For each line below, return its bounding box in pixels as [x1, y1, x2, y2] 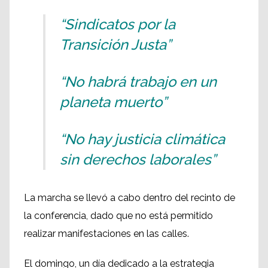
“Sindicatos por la [60, 16, 175, 33]
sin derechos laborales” [60, 151, 216, 168]
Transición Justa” [60, 36, 171, 53]
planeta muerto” [60, 93, 170, 111]
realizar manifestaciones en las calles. [24, 228, 189, 239]
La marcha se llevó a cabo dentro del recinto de [24, 192, 235, 203]
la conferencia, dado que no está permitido [24, 210, 213, 221]
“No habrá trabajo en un [60, 73, 217, 90]
